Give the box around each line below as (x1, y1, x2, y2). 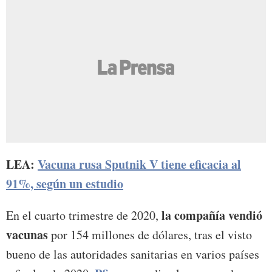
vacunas (6, 225, 48, 243)
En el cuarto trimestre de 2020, (6, 206, 158, 223)
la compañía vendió (158, 206, 262, 224)
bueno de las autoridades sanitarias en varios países (6, 245, 259, 262)
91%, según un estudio (6, 174, 123, 192)
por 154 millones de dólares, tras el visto (48, 226, 252, 243)
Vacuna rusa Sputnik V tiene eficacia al (38, 155, 241, 173)
